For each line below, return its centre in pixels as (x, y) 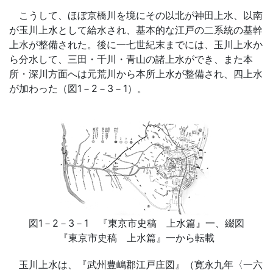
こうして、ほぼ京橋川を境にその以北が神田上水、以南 (136, 15)
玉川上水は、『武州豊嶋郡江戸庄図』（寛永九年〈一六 (136, 265)
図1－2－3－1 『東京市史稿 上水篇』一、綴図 (136, 223)
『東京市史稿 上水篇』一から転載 (136, 238)
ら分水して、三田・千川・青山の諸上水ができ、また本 (131, 59)
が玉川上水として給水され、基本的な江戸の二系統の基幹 (136, 30)
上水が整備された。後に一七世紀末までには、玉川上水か (136, 44)
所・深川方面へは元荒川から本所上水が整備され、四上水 (136, 74)
